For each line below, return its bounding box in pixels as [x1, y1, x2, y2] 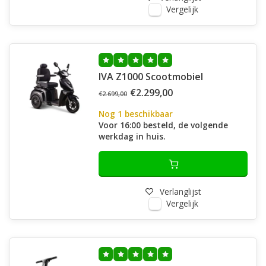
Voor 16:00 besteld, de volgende [99, 119, 228, 131]
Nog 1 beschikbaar [99, 108, 173, 119]
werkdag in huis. [99, 131, 165, 142]
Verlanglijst [160, 186, 201, 197]
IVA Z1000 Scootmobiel [99, 70, 203, 83]
